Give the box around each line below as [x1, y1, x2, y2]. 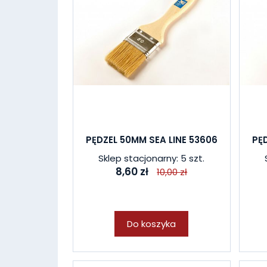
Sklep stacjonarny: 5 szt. [98, 152, 205, 164]
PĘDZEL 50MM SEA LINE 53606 [85, 133, 218, 146]
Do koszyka [127, 218, 176, 230]
